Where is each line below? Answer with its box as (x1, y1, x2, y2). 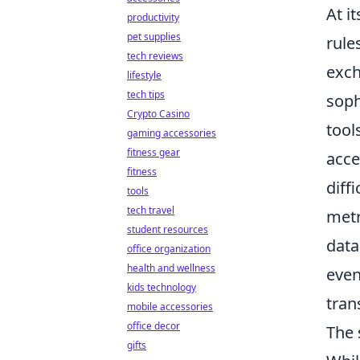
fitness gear (127, 145, 180, 159)
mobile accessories (127, 300, 213, 313)
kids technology (127, 280, 196, 294)
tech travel (127, 203, 174, 217)
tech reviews (127, 49, 183, 63)
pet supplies (127, 30, 181, 43)
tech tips (127, 88, 165, 101)
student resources (127, 223, 208, 236)
